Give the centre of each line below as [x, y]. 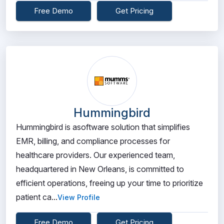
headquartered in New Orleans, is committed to [100, 169]
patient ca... [37, 197]
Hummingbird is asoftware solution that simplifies [103, 127]
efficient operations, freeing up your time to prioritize [109, 183]
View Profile [79, 197]
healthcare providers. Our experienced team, [95, 155]
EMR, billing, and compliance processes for [93, 141]
